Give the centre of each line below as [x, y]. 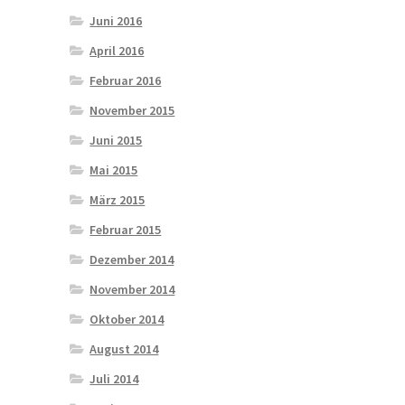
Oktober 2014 [127, 319]
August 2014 [124, 348]
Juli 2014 [114, 378]
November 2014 [132, 289]
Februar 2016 [126, 80]
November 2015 [132, 110]
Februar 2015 [126, 229]
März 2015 [118, 199]
